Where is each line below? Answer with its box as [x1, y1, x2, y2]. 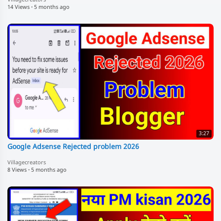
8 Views [7, 166, 27, 174]
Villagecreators [7, 159, 46, 166]
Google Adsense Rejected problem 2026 [7, 142, 139, 152]
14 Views [7, 3, 30, 11]
